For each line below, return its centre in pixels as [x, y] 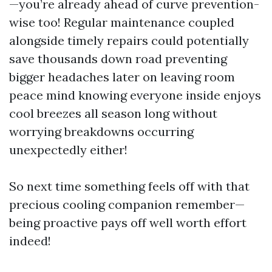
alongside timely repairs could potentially [129, 41]
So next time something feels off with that [129, 186]
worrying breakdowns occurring [101, 132]
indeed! [30, 241]
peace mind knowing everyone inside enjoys [135, 95]
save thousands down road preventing [118, 59]
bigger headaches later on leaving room [122, 77]
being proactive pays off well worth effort [128, 223]
